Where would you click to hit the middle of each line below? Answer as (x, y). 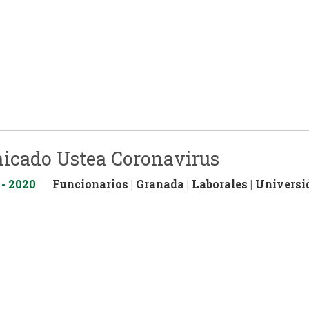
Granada (160, 184)
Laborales (220, 184)
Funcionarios (90, 184)
